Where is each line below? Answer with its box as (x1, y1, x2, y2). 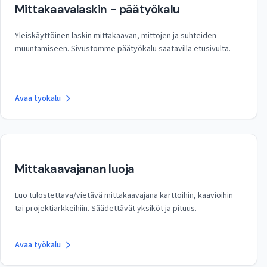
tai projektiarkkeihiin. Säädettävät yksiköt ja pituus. (15, 203, 197, 215)
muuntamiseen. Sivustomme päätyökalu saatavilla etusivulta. (15, 43, 231, 55)
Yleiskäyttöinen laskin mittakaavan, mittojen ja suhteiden (15, 30, 216, 42)
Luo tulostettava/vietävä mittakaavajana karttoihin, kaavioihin (15, 190, 233, 201)
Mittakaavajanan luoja (15, 161, 135, 176)
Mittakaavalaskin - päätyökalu (15, 1, 180, 17)
